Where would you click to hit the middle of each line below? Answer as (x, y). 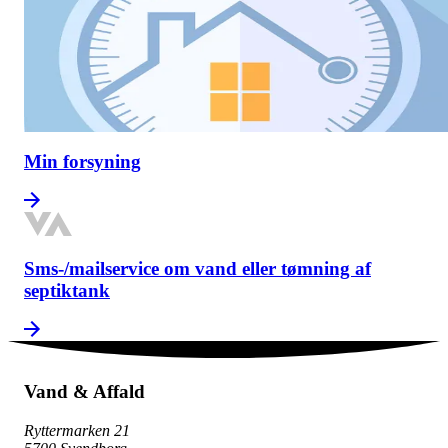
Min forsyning (82, 161)
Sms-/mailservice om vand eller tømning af (197, 269)
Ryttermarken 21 (77, 430)
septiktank (67, 291)
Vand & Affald (84, 391)
